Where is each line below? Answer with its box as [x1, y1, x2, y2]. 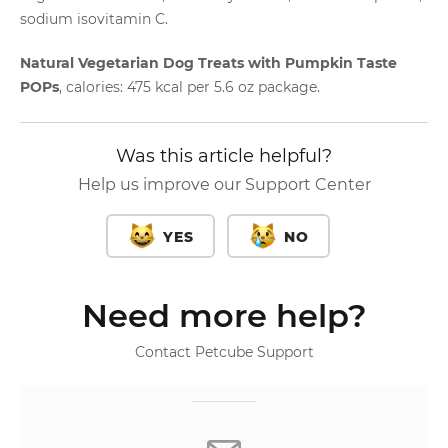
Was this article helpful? [116, 145, 332, 167]
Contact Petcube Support [134, 343, 314, 361]
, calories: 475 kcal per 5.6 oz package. [59, 78, 320, 96]
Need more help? [81, 296, 367, 335]
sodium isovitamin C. [20, 10, 168, 28]
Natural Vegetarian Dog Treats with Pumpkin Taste [20, 54, 397, 72]
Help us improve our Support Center [77, 175, 371, 194]
